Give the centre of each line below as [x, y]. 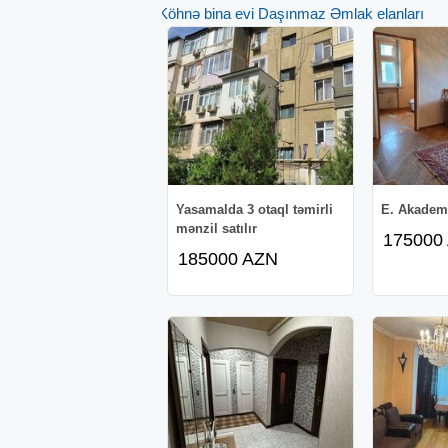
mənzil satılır [216, 228]
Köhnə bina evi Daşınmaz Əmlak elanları [291, 13]
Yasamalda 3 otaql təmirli [254, 209]
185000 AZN [227, 258]
